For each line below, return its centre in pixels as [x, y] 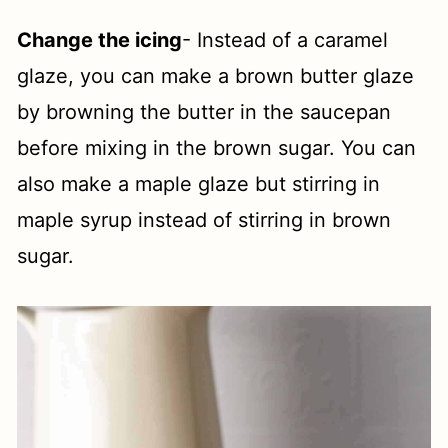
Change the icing [100, 39]
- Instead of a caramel [285, 39]
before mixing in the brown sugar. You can [217, 147]
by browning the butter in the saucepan [204, 111]
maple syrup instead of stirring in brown [204, 219]
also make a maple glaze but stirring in [199, 183]
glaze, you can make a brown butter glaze [216, 75]
